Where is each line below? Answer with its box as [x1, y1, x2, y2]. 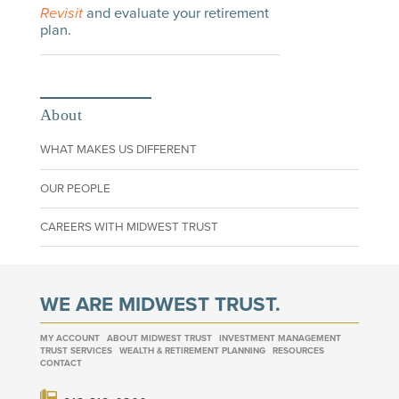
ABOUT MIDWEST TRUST [106, 332, 212, 344]
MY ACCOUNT [39, 332, 100, 344]
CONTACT [39, 357, 82, 369]
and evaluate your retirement [82, 4, 269, 23]
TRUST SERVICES [39, 345, 112, 356]
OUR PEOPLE [39, 181, 110, 196]
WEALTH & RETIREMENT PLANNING [118, 345, 265, 356]
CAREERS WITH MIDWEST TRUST [39, 220, 218, 234]
